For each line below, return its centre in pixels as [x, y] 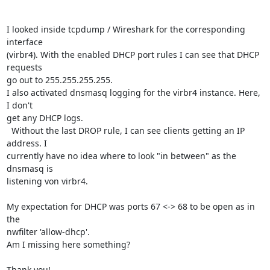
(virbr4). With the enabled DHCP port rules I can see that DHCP [133, 55]
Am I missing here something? [68, 244]
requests [25, 67]
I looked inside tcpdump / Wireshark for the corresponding [126, 29]
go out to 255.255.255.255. [59, 80]
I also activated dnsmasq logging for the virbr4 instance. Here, [133, 93]
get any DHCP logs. [45, 118]
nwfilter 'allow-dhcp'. [48, 232]
